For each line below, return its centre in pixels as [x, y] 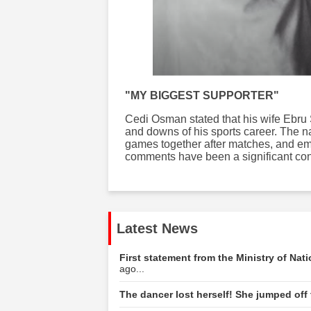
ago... [132, 269]
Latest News [157, 229]
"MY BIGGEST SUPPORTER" [202, 96]
